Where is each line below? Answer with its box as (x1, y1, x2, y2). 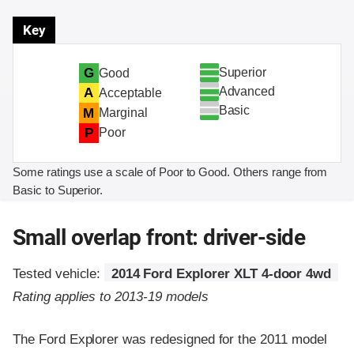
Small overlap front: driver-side (13, 224, 305, 250)
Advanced (218, 85, 276, 99)
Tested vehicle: (13, 265, 105, 281)
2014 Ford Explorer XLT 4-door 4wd (111, 265, 332, 281)
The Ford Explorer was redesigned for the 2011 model (13, 332, 327, 348)
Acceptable (98, 85, 162, 100)
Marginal (98, 106, 148, 119)
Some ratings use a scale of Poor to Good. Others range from (13, 164, 328, 179)
